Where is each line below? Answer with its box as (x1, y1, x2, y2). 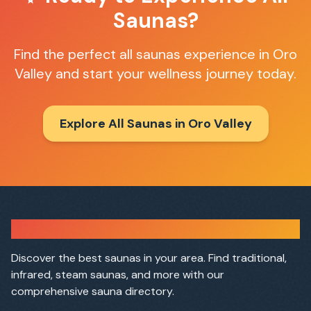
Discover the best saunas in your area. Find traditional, (11, 251, 287, 265)
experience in (180, 45, 273, 63)
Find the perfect (14, 45, 119, 63)
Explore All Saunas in (59, 115, 188, 132)
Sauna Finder (11, 220, 99, 238)
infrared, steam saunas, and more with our (11, 267, 224, 282)
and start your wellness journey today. (52, 65, 296, 83)
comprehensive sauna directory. (11, 284, 174, 299)
